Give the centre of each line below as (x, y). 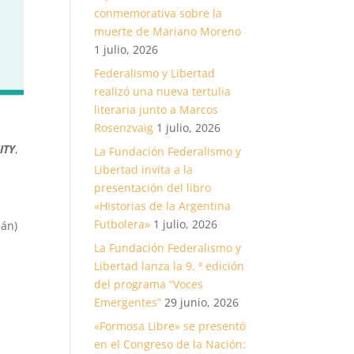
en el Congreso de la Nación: (170, 344)
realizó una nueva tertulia (163, 91)
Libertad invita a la (144, 169)
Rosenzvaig (124, 128)
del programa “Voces (149, 284)
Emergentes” (128, 302)
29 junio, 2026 (202, 302)
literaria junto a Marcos (156, 109)
